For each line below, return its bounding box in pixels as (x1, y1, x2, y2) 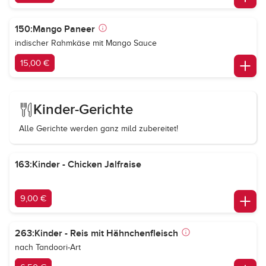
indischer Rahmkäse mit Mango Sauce (15, 39, 157, 47)
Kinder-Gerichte (33, 101, 133, 118)
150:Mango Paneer (15, 23, 95, 35)
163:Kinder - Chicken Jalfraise (15, 159, 141, 170)
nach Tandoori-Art (15, 243, 81, 252)
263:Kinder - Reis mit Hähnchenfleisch (15, 227, 178, 239)
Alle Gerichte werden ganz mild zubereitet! (19, 124, 178, 133)
